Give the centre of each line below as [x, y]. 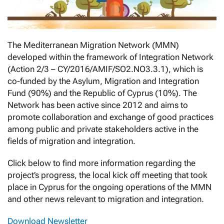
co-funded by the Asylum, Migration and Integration [103, 81]
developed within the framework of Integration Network [110, 57]
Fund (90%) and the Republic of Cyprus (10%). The [102, 93]
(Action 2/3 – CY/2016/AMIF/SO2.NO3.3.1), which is [105, 69]
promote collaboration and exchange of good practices [110, 117]
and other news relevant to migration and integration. [106, 199]
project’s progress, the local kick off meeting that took [107, 175]
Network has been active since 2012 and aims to [98, 105]
